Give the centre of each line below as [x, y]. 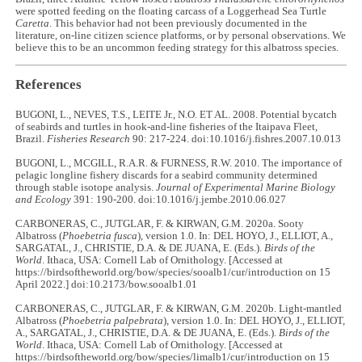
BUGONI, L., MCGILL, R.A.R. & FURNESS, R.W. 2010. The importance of [179, 163]
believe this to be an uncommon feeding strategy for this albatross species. [177, 47]
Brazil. [32, 139]
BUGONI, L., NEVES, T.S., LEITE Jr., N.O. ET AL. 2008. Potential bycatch [177, 114]
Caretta [33, 23]
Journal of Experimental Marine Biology [246, 187]
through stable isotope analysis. [86, 187]
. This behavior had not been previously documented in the [179, 23]
